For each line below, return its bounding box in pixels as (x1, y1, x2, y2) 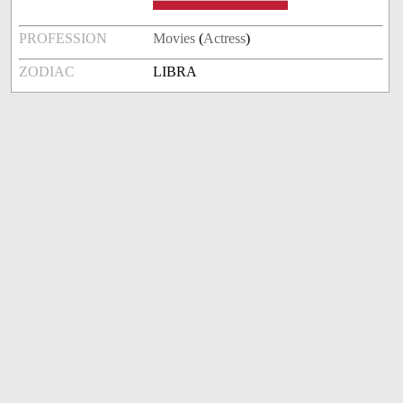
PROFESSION (19, 31, 108, 47)
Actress (203, 31, 246, 47)
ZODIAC (19, 64, 76, 80)
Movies (153, 31, 196, 47)
